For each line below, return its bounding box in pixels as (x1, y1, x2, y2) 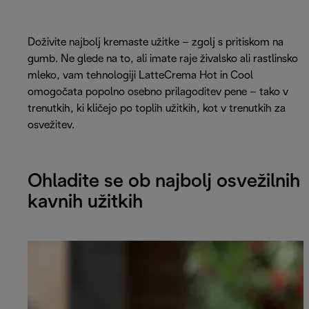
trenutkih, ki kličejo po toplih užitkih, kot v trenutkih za (28, 103, 286, 114)
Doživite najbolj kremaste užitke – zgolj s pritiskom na (28, 37, 283, 48)
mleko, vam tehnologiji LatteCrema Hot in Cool (28, 70, 253, 81)
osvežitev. (28, 119, 74, 130)
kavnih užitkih (28, 194, 143, 212)
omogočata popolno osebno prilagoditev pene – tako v (28, 86, 288, 97)
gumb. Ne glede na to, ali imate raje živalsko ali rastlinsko (28, 53, 298, 64)
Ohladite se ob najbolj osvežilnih (28, 173, 300, 192)
